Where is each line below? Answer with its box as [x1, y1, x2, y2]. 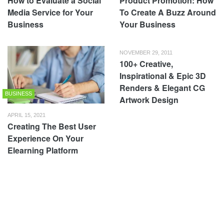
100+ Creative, [119, 57, 173, 69]
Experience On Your [7, 132, 83, 144]
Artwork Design [119, 93, 178, 105]
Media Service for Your [7, 6, 93, 18]
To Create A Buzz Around [119, 6, 216, 18]
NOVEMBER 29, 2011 [119, 49, 172, 55]
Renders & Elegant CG [119, 81, 205, 93]
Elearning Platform [7, 144, 78, 156]
